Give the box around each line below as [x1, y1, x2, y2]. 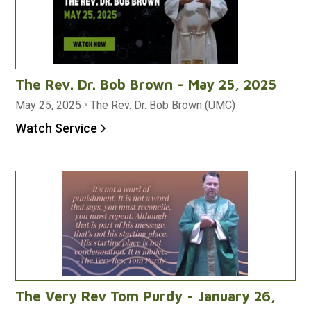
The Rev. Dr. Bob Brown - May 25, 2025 [15, 76, 277, 93]
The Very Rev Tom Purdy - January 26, [15, 288, 276, 305]
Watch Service [15, 121, 98, 136]
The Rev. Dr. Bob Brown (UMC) [90, 99, 236, 112]
